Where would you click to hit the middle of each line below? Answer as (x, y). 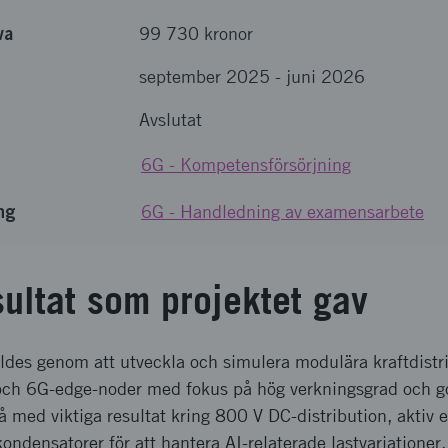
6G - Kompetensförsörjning (246, 164)
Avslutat (170, 119)
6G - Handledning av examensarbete (282, 211)
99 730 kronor (196, 33)
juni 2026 (325, 76)
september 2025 (204, 76)
